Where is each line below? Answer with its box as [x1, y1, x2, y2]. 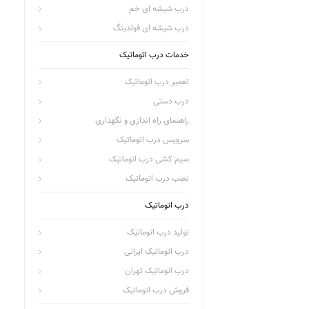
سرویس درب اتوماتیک [117, 134, 189, 146]
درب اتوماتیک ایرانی [124, 246, 189, 258]
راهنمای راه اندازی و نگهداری [95, 114, 189, 127]
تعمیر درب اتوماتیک [125, 76, 189, 88]
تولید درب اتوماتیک [127, 226, 189, 239]
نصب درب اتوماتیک [126, 172, 189, 185]
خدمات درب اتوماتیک [119, 49, 189, 61]
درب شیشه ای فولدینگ [113, 22, 189, 34]
